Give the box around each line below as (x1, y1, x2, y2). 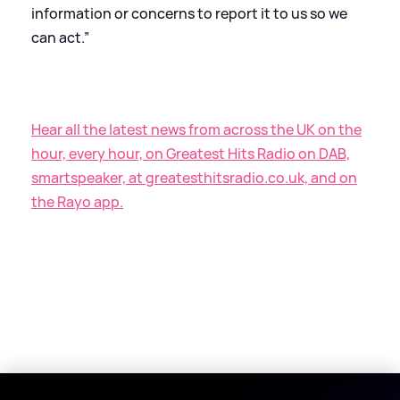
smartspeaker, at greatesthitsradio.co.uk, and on (31, 167, 357, 187)
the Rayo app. (31, 191, 123, 212)
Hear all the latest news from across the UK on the (31, 119, 362, 139)
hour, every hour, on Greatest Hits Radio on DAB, (31, 143, 350, 163)
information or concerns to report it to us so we (31, 3, 347, 23)
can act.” (31, 27, 89, 47)
